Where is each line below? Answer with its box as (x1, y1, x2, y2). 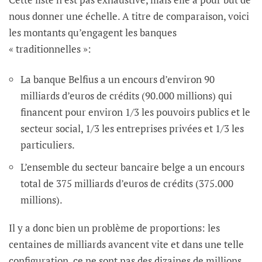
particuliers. (20, 138, 75, 152)
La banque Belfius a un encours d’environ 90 (20, 73, 215, 87)
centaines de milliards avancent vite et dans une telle (9, 237, 244, 251)
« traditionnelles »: (9, 42, 91, 56)
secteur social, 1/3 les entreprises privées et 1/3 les (20, 122, 244, 136)
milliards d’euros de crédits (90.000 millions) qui (20, 89, 232, 103)
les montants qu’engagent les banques (9, 25, 177, 39)
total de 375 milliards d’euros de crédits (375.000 (20, 177, 233, 191)
